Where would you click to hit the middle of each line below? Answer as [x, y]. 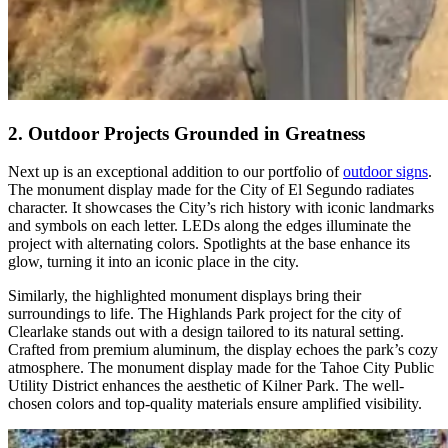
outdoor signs [385, 172]
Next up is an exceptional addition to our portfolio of [175, 172]
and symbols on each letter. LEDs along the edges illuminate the [209, 226]
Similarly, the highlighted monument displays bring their [184, 296]
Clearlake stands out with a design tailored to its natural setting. [206, 332]
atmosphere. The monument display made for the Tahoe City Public [221, 368]
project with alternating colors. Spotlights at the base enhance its [209, 244]
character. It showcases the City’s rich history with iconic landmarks [221, 208]
